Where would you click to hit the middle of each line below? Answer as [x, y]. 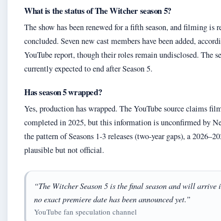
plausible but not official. [64, 150]
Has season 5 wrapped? [63, 92]
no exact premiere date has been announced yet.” [112, 199]
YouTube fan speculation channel [85, 212]
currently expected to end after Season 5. [88, 69]
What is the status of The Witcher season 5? [98, 11]
